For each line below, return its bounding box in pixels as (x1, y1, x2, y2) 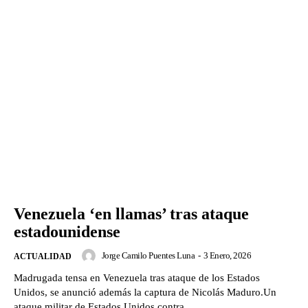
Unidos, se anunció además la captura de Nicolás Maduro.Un (14, 287, 276, 298)
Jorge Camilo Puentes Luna (101, 250, 195, 261)
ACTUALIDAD (14, 252, 71, 262)
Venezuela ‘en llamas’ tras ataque (14, 205, 249, 223)
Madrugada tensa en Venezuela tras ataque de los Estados (14, 272, 260, 284)
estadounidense (14, 223, 120, 241)
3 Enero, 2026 (203, 250, 251, 261)
